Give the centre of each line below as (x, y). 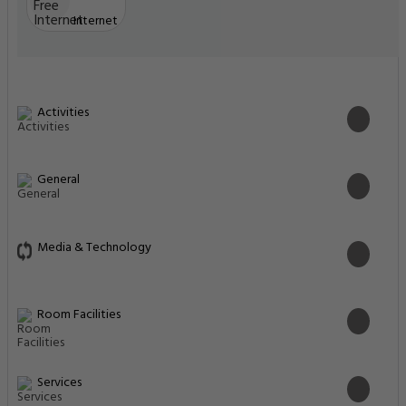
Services (59, 383)
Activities (63, 112)
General (58, 180)
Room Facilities (79, 315)
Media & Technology (94, 247)
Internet (96, 21)
